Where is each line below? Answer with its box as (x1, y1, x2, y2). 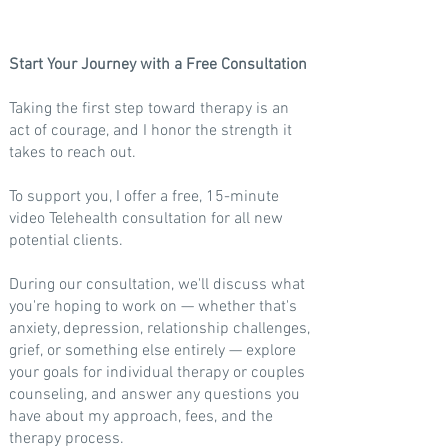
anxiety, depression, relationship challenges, (9, 319, 310, 339)
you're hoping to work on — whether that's (9, 297, 297, 317)
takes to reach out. (9, 143, 136, 163)
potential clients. (9, 231, 123, 251)
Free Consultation (182, 55, 307, 75)
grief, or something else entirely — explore (9, 341, 296, 361)
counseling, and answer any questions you (9, 385, 300, 405)
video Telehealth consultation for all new (9, 209, 283, 229)
